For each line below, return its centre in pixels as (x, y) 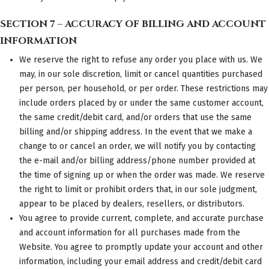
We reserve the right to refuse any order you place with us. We (141, 59)
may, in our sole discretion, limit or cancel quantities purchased (141, 74)
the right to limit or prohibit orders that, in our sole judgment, (138, 189)
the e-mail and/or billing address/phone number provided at (137, 160)
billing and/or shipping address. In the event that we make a (136, 131)
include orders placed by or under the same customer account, (141, 103)
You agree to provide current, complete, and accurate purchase (141, 218)
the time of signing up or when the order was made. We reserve (142, 175)
